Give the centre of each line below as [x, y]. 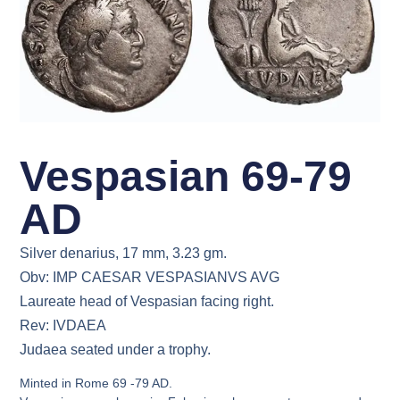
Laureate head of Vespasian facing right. [147, 301]
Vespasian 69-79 [186, 176]
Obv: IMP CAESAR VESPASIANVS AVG [150, 277]
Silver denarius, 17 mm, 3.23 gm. [124, 253]
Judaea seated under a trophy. [116, 349]
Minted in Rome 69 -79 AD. [96, 383]
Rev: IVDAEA [63, 325]
